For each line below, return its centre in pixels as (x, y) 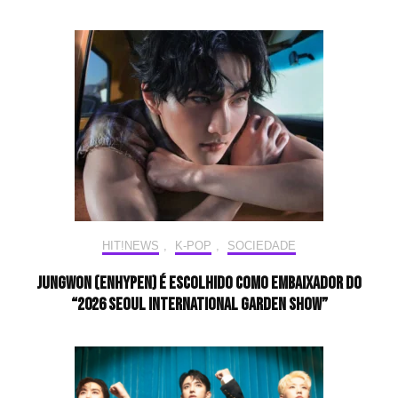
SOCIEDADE (262, 246)
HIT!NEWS (131, 246)
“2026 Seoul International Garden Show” (199, 305)
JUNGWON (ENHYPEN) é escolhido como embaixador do (199, 284)
